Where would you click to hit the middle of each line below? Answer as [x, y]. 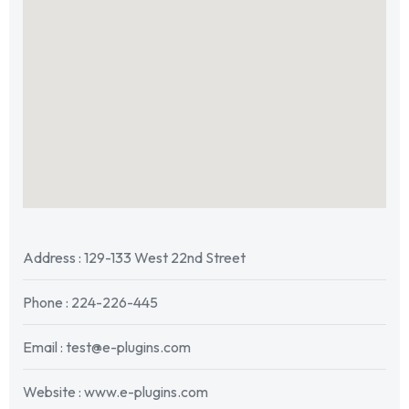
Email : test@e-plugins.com [107, 347]
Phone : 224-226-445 [90, 303]
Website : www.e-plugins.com [115, 392]
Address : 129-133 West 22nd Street [134, 258]
